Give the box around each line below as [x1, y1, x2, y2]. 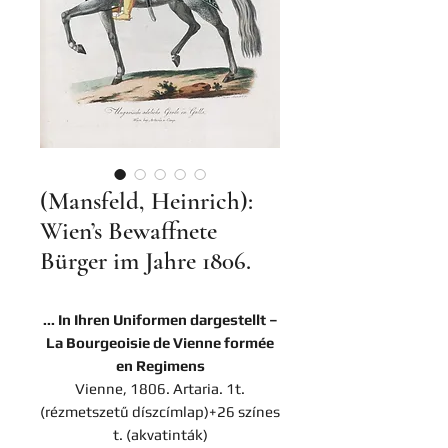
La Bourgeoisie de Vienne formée [46, 334, 274, 351]
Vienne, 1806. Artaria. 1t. [75, 380, 245, 397]
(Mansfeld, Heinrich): [40, 186, 253, 216]
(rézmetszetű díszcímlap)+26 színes [40, 403, 280, 420]
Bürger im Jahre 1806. [40, 246, 251, 276]
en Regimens [115, 357, 205, 374]
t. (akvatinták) [112, 426, 208, 443]
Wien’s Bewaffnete [40, 216, 217, 246]
